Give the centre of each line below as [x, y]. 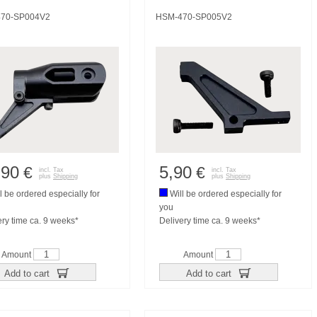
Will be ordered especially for [225, 194]
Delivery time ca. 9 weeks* [210, 221]
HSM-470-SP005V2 [194, 17]
